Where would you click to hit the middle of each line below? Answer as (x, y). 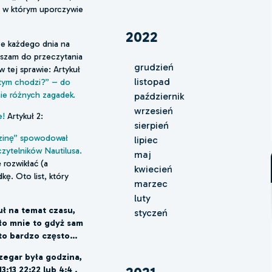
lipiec (146, 140)
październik (159, 97)
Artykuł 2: (25, 116)
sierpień (151, 126)
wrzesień (153, 111)
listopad (152, 82)
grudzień (154, 67)
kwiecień (153, 169)
